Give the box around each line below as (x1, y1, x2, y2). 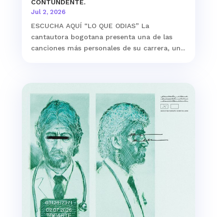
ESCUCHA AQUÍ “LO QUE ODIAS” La (31, 21, 149, 30)
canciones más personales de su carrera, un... (31, 44, 185, 52)
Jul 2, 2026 (31, 8, 65, 15)
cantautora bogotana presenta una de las (31, 32, 172, 41)
